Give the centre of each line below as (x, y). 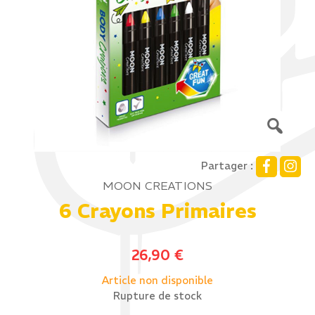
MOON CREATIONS (157, 186)
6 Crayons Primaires (157, 211)
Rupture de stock (157, 296)
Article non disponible (157, 280)
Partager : (227, 166)
